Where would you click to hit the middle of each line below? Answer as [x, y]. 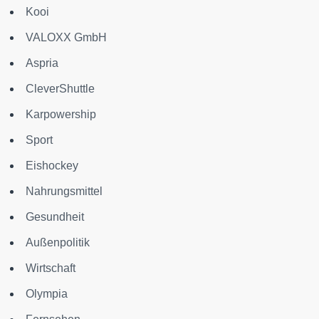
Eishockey [52, 166]
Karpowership [61, 114]
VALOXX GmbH [66, 37]
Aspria [42, 63]
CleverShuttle [60, 89]
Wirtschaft [51, 268]
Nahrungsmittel [64, 191]
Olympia [47, 294]
